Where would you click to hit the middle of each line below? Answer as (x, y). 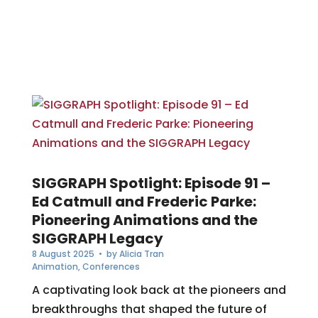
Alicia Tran (141, 253)
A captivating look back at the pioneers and (159, 290)
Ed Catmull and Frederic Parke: (144, 201)
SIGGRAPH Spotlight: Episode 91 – (151, 183)
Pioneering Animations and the (144, 220)
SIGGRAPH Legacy (97, 238)
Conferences (111, 266)
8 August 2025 (63, 253)
